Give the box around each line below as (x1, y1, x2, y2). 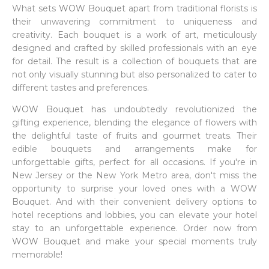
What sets (12, 3, 59, 14)
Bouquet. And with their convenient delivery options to (12, 196, 257, 207)
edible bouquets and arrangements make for (12, 144, 257, 154)
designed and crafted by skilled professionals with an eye (12, 43, 257, 53)
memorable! (12, 249, 62, 260)
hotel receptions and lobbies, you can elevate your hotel (12, 210, 257, 220)
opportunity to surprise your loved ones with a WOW (12, 183, 257, 194)
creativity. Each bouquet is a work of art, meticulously (12, 29, 257, 40)
